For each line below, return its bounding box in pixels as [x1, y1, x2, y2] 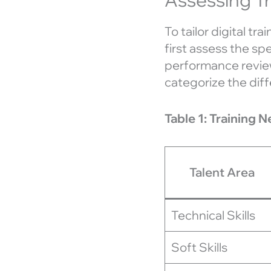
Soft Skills [171, 239, 227, 255]
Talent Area [189, 164, 255, 180]
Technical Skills [171, 207, 255, 223]
